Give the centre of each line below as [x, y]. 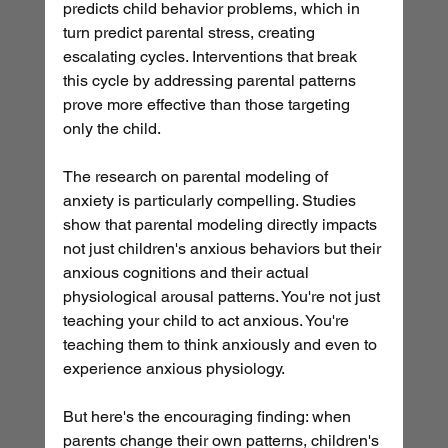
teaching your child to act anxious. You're [207, 321]
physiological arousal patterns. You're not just [223, 297]
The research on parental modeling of [197, 177]
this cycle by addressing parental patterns [211, 81]
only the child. [111, 129]
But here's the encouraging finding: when [208, 417]
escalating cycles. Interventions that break [211, 57]
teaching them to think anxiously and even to [221, 345]
